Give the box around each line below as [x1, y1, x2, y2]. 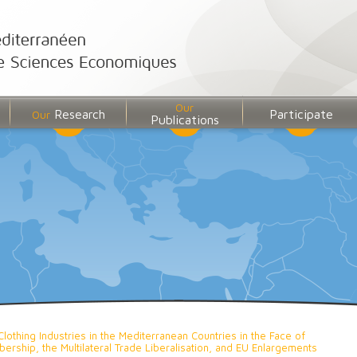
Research [49, 107, 105, 122]
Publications [150, 112, 219, 127]
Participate [269, 107, 333, 122]
